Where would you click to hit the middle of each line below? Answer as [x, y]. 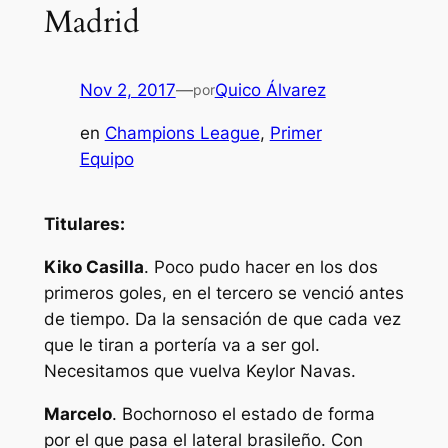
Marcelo [77, 413]
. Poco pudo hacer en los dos [260, 267]
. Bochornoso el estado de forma [243, 413]
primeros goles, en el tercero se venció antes [223, 293]
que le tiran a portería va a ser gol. [181, 345]
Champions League [182, 133]
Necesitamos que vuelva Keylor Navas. [199, 371]
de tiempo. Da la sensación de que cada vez [222, 319]
